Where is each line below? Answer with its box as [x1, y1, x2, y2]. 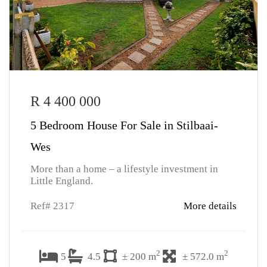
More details [184, 200, 237, 212]
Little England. [30, 175, 93, 187]
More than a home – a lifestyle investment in [30, 163, 218, 175]
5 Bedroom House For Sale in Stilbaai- [30, 119, 218, 132]
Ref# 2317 [30, 200, 74, 212]
